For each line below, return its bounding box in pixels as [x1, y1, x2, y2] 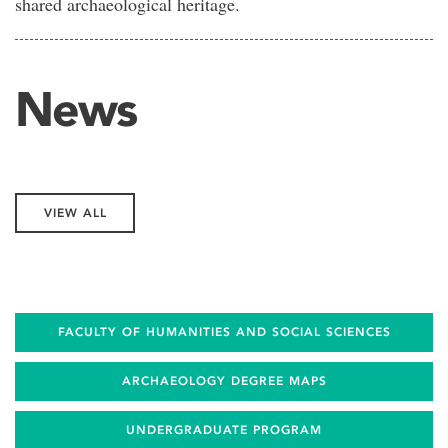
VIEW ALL [43, 206, 107, 220]
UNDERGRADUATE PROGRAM [126, 423, 322, 437]
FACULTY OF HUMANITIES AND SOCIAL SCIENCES [57, 325, 391, 339]
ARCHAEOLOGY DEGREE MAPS [121, 374, 327, 388]
